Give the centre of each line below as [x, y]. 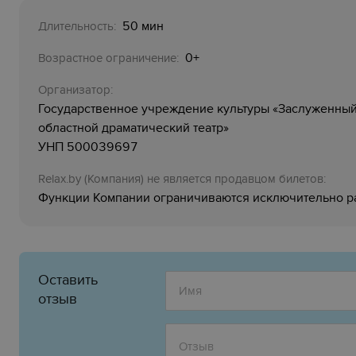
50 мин [143, 26]
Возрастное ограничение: [110, 58]
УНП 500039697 [88, 147]
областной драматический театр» [133, 128]
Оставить [68, 280]
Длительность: [79, 26]
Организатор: [75, 90]
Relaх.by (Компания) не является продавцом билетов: [182, 179]
